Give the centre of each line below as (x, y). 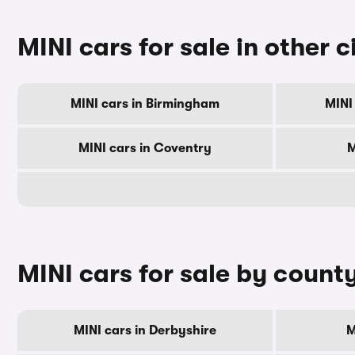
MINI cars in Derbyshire (145, 330)
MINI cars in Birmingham (145, 104)
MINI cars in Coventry (145, 148)
